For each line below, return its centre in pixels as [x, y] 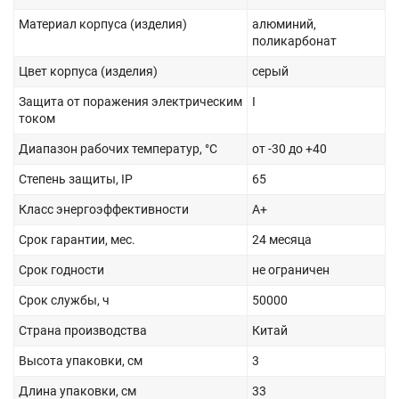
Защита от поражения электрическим [130, 101]
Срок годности [61, 269]
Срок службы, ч [64, 300]
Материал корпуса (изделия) [103, 24]
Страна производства [83, 330]
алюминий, [284, 24]
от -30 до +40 [289, 148]
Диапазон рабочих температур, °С [118, 148]
